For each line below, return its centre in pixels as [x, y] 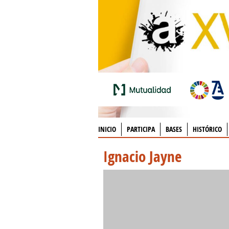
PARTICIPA [141, 129]
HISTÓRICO [207, 129]
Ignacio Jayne [142, 156]
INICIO [107, 129]
